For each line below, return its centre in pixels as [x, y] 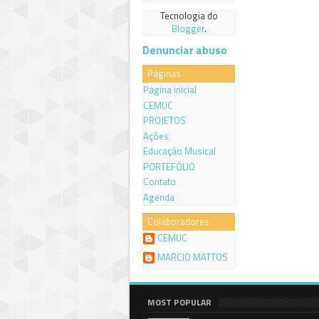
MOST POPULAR [179, 302]
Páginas [164, 73]
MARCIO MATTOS [193, 257]
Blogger [188, 28]
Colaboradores [178, 221]
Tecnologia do [189, 16]
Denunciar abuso [185, 50]
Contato [159, 182]
